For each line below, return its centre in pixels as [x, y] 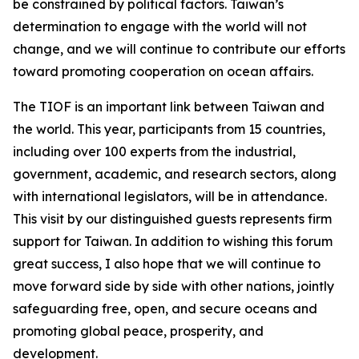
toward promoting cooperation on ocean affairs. [163, 71]
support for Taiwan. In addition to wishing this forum [173, 241]
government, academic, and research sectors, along [175, 174]
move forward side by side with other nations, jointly [173, 286]
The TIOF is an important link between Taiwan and [169, 107]
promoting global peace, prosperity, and [138, 331]
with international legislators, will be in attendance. [170, 196]
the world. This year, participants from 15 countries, [169, 129]
